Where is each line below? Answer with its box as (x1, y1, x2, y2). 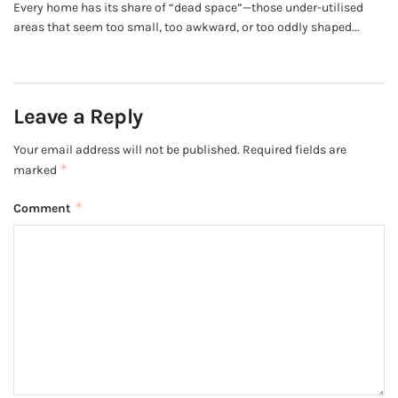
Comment (13, 201, 75, 217)
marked (13, 163, 60, 179)
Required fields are (243, 142, 346, 158)
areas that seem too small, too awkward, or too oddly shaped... (13, 20, 360, 36)
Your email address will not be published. (13, 142, 240, 158)
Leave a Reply (13, 104, 143, 130)
